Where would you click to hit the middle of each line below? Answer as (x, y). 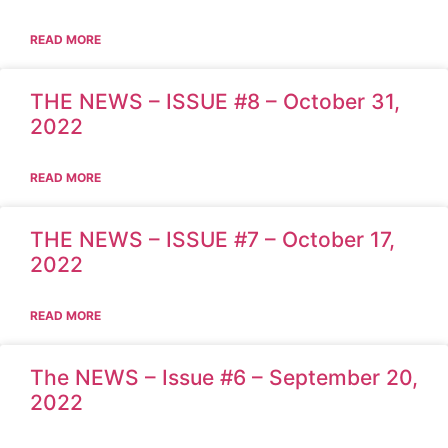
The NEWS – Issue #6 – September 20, (224, 377)
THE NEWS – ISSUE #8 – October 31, (215, 101)
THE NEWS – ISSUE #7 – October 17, (212, 239)
